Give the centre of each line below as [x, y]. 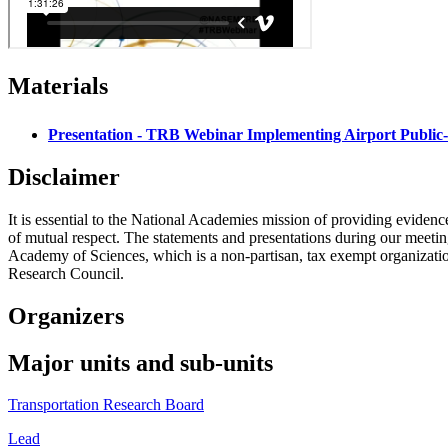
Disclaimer [64, 176]
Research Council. [66, 273]
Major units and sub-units [140, 362]
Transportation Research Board [106, 405]
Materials [58, 86]
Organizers [66, 315]
